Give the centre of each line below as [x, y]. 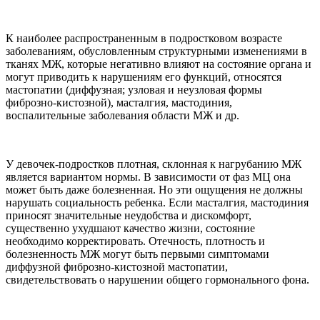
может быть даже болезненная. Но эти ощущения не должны [154, 190]
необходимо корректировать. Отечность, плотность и [135, 241]
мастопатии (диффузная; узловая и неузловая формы [134, 90]
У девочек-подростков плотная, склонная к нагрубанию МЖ [154, 164]
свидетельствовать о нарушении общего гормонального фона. [157, 280]
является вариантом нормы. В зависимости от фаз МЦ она [148, 177]
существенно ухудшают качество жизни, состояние [130, 229]
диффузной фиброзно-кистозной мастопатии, [117, 267]
